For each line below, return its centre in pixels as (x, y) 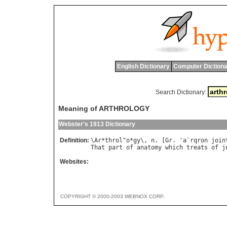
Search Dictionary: (181, 92)
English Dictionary (143, 66)
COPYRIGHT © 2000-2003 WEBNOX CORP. (112, 197)
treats (197, 148)
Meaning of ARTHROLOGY (104, 109)
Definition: (74, 141)
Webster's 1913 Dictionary (97, 124)
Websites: (74, 162)
